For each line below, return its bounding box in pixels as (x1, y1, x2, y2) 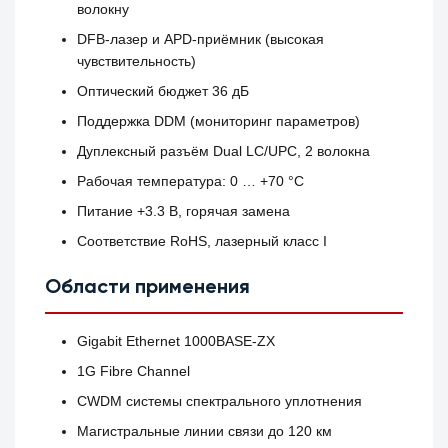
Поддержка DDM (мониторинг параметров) (77, 113, 361, 130)
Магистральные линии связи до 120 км (77, 423, 333, 440)
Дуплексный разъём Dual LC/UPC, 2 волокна (77, 143, 371, 160)
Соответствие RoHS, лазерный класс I (77, 233, 328, 250)
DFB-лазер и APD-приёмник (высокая (77, 31, 325, 48)
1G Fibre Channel (77, 363, 191, 380)
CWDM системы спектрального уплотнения (77, 393, 363, 410)
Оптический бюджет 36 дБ (77, 83, 250, 100)
